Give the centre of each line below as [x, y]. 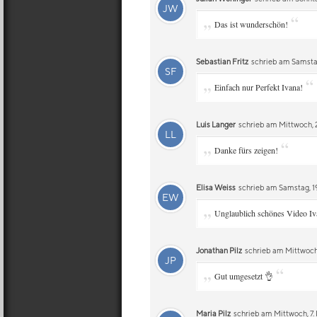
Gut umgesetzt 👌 [244, 276]
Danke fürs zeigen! [246, 150]
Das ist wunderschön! [251, 24]
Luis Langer [216, 124]
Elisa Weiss [216, 187]
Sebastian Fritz [222, 61]
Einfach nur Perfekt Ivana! [259, 87]
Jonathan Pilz [219, 250]
